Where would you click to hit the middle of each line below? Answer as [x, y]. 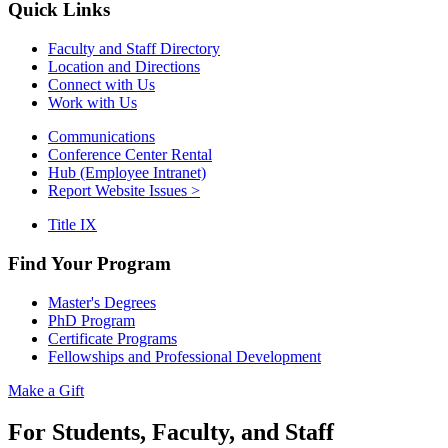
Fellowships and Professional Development [184, 356]
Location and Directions [124, 67]
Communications [101, 137]
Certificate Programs [112, 338]
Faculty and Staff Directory [134, 49]
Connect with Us [101, 85]
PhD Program [91, 320]
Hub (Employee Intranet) [127, 173]
